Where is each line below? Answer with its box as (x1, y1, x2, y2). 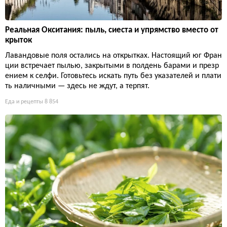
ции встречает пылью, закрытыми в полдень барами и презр (5, 62, 219, 70)
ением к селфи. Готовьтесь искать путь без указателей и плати (5, 72, 221, 81)
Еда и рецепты (5, 99, 43, 105)
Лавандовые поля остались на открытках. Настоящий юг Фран (5, 52, 222, 60)
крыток (5, 36, 32, 45)
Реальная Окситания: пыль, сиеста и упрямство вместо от (5, 26, 218, 35)
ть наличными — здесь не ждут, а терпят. (5, 82, 149, 91)
